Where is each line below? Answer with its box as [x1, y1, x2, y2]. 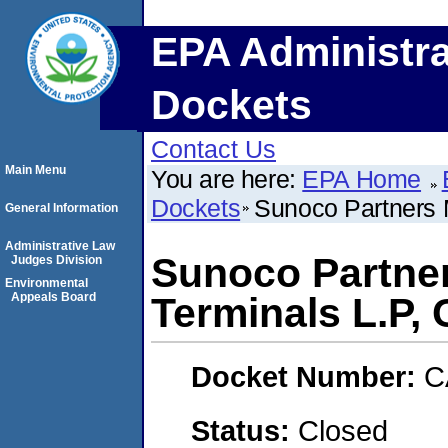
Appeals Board [11, 290, 96, 304]
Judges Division [11, 253, 102, 267]
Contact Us [151, 135, 276, 163]
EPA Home [302, 165, 422, 193]
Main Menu [5, 163, 66, 177]
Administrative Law [5, 239, 115, 253]
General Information [5, 201, 118, 215]
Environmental [5, 276, 88, 290]
